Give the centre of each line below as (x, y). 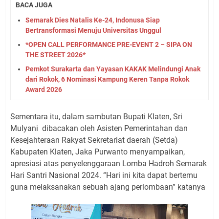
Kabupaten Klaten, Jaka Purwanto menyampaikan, (98, 152)
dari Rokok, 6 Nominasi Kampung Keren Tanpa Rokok (107, 79)
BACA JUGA (34, 5)
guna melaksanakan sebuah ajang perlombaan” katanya (108, 187)
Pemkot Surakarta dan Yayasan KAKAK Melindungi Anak (113, 69)
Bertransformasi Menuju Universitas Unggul (93, 30)
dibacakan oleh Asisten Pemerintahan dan (115, 128)
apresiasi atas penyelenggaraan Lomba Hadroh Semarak (109, 163)
